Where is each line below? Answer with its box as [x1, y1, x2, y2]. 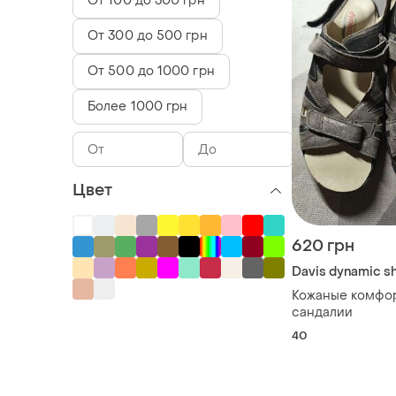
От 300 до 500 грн [88, 27, 208, 44]
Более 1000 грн [88, 98, 188, 115]
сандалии [292, 304, 353, 322]
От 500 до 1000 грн [88, 63, 215, 80]
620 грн [292, 236, 354, 257]
